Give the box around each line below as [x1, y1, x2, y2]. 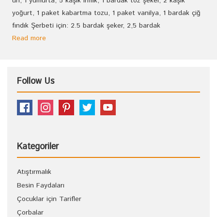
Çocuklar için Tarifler [17, 194, 81, 204]
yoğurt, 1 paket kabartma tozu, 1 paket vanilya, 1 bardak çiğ [12, 8, 201, 18]
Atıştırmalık [17, 167, 51, 177]
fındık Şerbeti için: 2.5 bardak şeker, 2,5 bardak [12, 21, 160, 31]
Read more [12, 33, 46, 43]
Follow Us [17, 75, 54, 88]
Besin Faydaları [17, 181, 64, 190]
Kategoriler [17, 140, 59, 153]
